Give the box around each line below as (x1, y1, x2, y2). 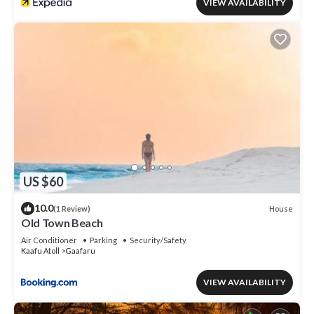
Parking (90, 235, 117, 245)
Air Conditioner (21, 235, 77, 245)
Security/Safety (130, 235, 186, 245)
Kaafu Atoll (21, 246, 60, 256)
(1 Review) (53, 204, 90, 214)
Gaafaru (65, 246, 95, 256)
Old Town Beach (21, 216, 103, 230)
